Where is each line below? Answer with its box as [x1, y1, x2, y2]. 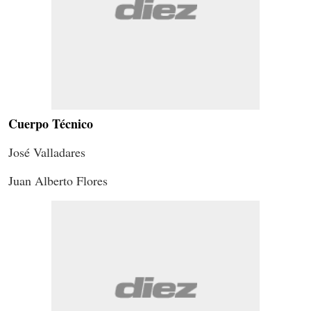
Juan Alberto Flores [8, 171, 108, 189]
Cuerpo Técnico [8, 114, 93, 133]
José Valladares [8, 143, 85, 160]
